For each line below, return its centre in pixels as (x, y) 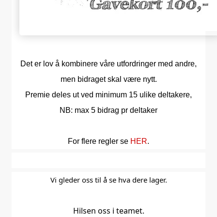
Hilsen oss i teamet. (108, 210)
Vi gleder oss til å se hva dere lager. (108, 179)
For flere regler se (99, 141)
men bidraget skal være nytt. (108, 79)
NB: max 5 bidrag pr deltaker (108, 110)
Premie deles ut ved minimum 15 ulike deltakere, (108, 94)
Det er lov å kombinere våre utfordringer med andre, (108, 63)
